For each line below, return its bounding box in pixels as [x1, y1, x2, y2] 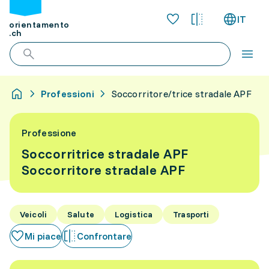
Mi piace [25, 230, 61, 242]
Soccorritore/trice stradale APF [110, 88, 252, 100]
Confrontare [77, 230, 131, 242]
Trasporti [173, 209, 210, 220]
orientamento [9, 19, 70, 31]
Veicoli [20, 209, 47, 220]
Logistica [114, 209, 153, 220]
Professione [22, 127, 77, 139]
